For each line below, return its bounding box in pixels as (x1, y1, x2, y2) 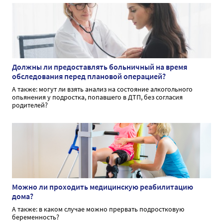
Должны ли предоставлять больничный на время (12, 62, 187, 72)
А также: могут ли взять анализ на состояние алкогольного (12, 85, 193, 94)
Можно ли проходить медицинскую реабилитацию (12, 182, 193, 192)
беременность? (12, 213, 59, 222)
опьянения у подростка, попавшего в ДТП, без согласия (12, 93, 183, 102)
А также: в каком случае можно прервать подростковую (12, 205, 184, 214)
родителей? (12, 101, 48, 110)
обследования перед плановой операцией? (12, 71, 166, 82)
